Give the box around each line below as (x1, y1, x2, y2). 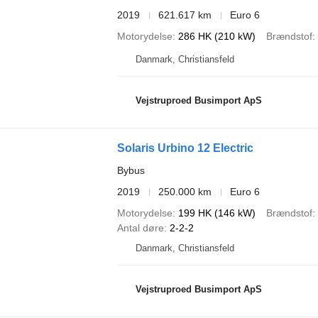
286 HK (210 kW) (177, 31, 256, 42)
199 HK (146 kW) (177, 207, 256, 219)
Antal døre (116, 222, 164, 234)
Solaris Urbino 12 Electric (116, 142, 253, 154)
